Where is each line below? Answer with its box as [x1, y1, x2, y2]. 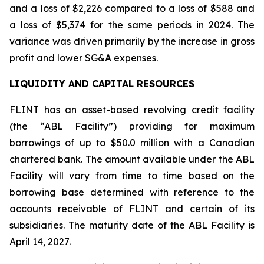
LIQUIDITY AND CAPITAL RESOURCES [9, 78, 194, 90]
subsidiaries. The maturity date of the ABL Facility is [9, 219, 255, 231]
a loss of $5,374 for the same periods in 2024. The [9, 19, 255, 31]
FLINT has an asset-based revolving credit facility [9, 104, 255, 115]
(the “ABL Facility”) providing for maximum [9, 120, 255, 132]
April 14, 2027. [9, 236, 71, 247]
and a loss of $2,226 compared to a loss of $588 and [9, 2, 255, 14]
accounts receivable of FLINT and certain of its [9, 203, 255, 214]
